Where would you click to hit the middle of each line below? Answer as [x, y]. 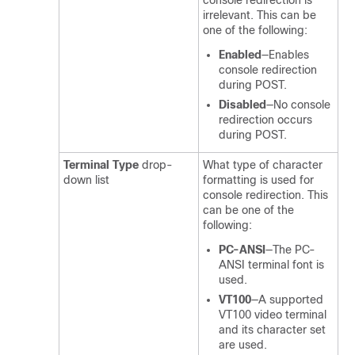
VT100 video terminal [273, 315]
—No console [298, 105]
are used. [243, 345]
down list [86, 180]
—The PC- [290, 250]
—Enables [285, 55]
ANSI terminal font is [271, 265]
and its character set [272, 330]
